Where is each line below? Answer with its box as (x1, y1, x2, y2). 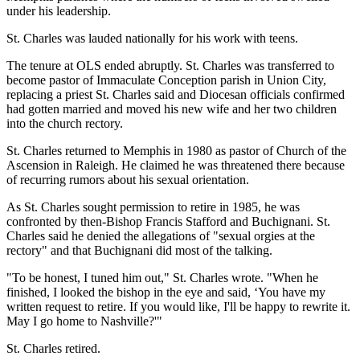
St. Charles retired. (6, 341, 100, 355)
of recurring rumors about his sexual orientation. (6, 172, 249, 186)
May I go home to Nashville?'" (6, 313, 162, 328)
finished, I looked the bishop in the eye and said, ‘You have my (6, 284, 325, 299)
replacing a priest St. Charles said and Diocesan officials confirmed (6, 87, 345, 101)
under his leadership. (6, 3, 111, 18)
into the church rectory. (6, 116, 123, 130)
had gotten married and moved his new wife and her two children (6, 101, 337, 116)
